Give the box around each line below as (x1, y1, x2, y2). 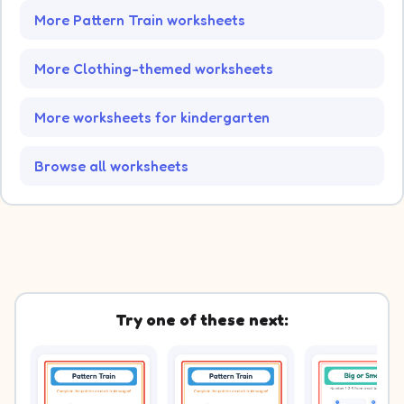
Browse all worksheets (34, 156, 188, 175)
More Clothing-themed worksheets (34, 59, 273, 78)
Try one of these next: (115, 309, 289, 329)
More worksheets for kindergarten (34, 107, 270, 126)
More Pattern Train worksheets (34, 10, 245, 29)
